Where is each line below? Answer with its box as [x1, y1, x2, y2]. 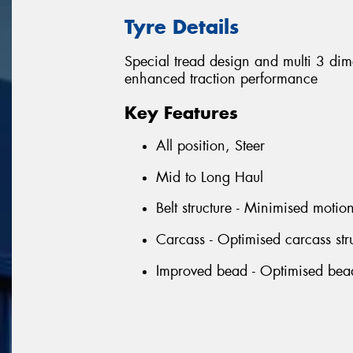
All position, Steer [156, 136, 265, 156]
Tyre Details [124, 13, 239, 39]
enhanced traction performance [124, 69, 318, 89]
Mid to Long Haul [156, 167, 263, 187]
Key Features [124, 101, 238, 124]
